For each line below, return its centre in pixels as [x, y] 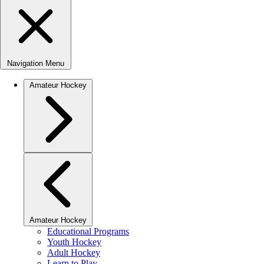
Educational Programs [88, 231]
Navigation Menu [36, 63]
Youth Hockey [74, 242]
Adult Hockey [74, 253]
